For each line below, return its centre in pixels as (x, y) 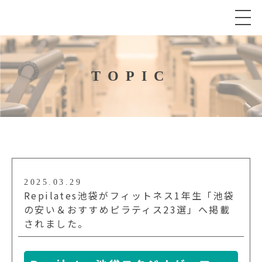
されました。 (56, 223)
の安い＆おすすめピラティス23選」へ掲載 (127, 209)
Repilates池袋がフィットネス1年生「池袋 (130, 195)
